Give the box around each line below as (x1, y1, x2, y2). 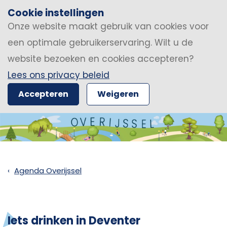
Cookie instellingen (8, 6, 104, 20)
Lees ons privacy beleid (8, 69, 109, 81)
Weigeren (97, 88, 139, 100)
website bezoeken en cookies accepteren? (8, 53, 194, 65)
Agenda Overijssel (14, 165, 82, 176)
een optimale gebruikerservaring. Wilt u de (8, 36, 193, 49)
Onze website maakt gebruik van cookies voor (8, 20, 209, 32)
